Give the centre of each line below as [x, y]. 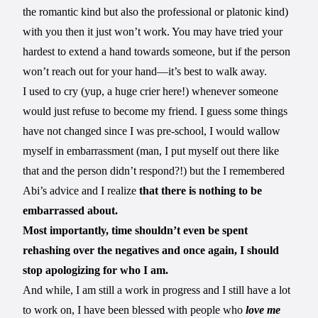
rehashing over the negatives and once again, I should [151, 250]
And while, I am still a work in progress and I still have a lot [157, 290]
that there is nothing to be [201, 190]
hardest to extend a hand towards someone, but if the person [157, 51]
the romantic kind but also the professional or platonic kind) [156, 11]
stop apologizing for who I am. [96, 270]
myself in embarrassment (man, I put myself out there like [151, 150]
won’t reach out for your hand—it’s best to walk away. [145, 71]
